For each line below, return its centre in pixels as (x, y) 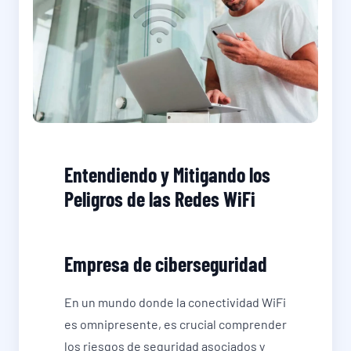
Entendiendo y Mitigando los (167, 175)
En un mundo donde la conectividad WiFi (175, 302)
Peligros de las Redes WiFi (160, 199)
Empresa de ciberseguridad (166, 264)
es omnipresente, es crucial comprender (175, 324)
